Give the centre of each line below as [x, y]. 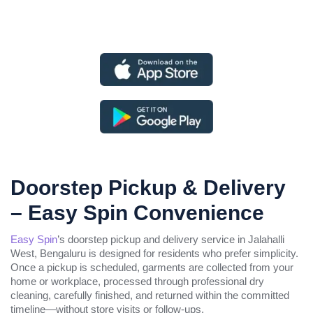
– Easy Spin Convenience [137, 212]
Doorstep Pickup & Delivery [148, 187]
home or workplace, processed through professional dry [137, 281]
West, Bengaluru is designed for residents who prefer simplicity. [154, 253]
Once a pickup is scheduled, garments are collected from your [152, 267]
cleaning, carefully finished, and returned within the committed [150, 295]
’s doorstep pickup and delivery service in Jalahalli [171, 239]
